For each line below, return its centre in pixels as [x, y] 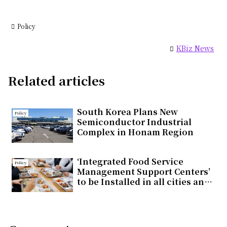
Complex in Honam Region [135, 132]
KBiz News [195, 48]
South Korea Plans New [127, 111]
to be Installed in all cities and [143, 181]
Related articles [56, 80]
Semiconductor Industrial [134, 122]
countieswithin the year [129, 192]
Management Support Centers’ [143, 171]
